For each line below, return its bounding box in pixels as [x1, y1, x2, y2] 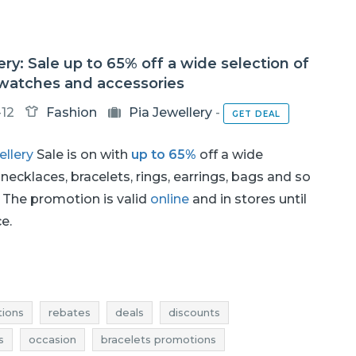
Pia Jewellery [128, 105, 212, 120]
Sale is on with [33, 147, 131, 162]
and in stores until [188, 192, 307, 207]
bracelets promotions [101, 333, 216, 346]
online [149, 192, 189, 207]
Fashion [45, 105, 97, 120]
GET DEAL [231, 108, 281, 119]
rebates [48, 306, 91, 319]
